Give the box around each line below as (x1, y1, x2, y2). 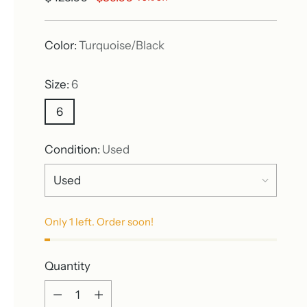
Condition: (44, 142, 102, 156)
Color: (44, 38, 79, 52)
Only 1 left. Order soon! (44, 214, 153, 228)
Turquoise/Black (78, 38, 164, 52)
